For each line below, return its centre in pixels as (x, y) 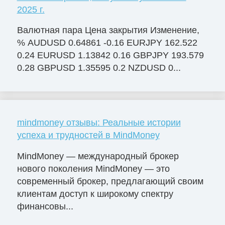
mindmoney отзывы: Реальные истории (99, 123)
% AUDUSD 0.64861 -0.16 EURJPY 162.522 (107, 43)
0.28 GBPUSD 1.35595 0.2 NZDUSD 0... (99, 68)
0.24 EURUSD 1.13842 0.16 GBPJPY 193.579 (110, 55)
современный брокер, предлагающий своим (110, 182)
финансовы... (45, 207)
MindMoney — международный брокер (98, 156)
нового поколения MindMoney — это (93, 169)
